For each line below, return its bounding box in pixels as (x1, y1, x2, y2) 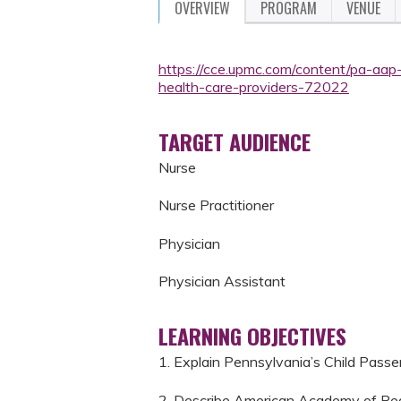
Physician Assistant (158, 272, 286, 291)
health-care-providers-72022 (158, 78, 349, 96)
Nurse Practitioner (158, 196, 274, 215)
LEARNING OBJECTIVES (158, 320, 346, 353)
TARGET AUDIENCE (158, 125, 311, 158)
